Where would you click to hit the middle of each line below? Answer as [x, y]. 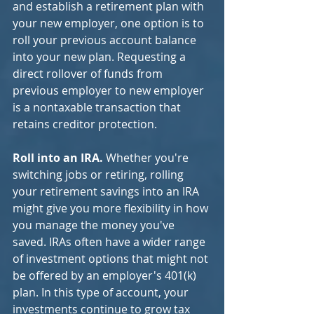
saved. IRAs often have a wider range [110, 242]
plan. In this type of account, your [102, 292]
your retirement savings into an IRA [107, 191]
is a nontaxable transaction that [98, 107]
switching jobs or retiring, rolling [100, 175]
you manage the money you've [95, 225]
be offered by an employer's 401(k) [106, 275]
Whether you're [149, 158]
